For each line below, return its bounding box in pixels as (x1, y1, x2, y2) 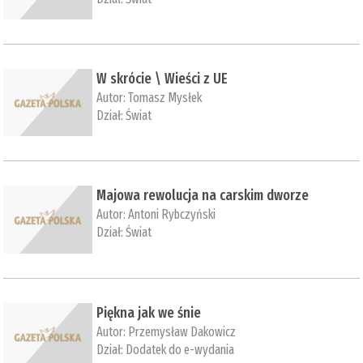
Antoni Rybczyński (128, 207, 216, 223)
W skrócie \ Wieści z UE (96, 70, 228, 88)
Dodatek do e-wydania (126, 341, 235, 357)
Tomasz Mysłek (128, 90, 203, 106)
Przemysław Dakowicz (128, 323, 237, 340)
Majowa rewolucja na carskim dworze (96, 186, 310, 205)
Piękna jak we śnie (96, 303, 202, 322)
